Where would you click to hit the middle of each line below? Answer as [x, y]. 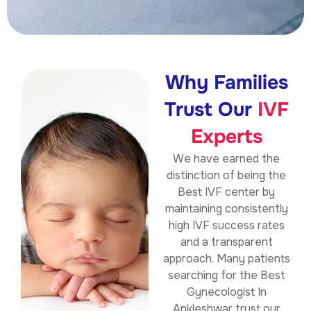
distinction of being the [226, 176]
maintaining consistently [226, 209]
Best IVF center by [226, 192]
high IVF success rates [226, 226]
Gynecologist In [226, 292]
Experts [226, 137]
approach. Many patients [226, 259]
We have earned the [226, 159]
